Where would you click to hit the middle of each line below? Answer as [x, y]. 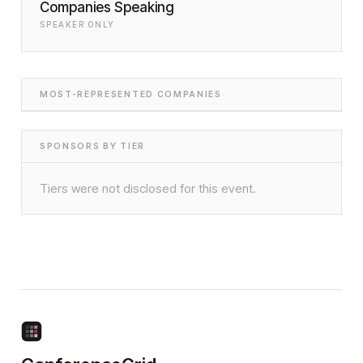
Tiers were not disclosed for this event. [148, 188]
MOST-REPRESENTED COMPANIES [131, 94]
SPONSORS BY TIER [92, 146]
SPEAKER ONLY [77, 24]
